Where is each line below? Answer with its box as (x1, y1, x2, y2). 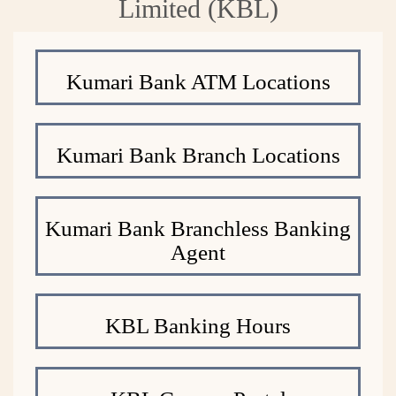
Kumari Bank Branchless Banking (45, 216, 351, 240)
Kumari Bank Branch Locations (56, 142, 340, 167)
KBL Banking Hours (105, 313, 291, 338)
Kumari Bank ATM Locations (65, 69, 331, 94)
